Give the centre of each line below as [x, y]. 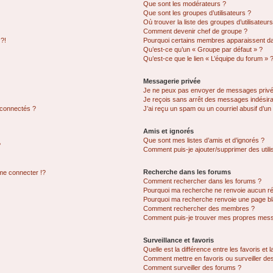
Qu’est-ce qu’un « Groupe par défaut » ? [203, 49]
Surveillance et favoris [179, 240]
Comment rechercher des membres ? [199, 208]
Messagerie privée [172, 81]
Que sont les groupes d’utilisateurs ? [197, 13]
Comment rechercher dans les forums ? [203, 181]
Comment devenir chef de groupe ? [196, 31]
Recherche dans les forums [187, 172]
